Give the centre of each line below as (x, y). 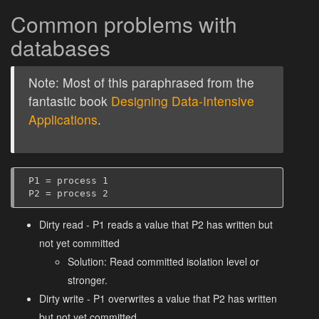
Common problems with (124, 23)
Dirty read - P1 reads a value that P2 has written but (156, 224)
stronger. (88, 279)
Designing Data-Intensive (183, 100)
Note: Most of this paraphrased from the (141, 82)
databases (61, 47)
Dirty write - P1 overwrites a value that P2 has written (158, 298)
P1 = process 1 (68, 181)
